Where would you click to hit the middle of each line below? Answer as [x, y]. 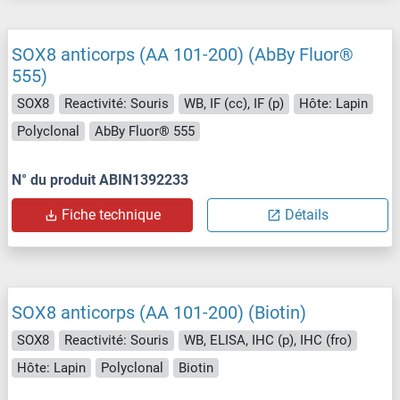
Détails [307, 215]
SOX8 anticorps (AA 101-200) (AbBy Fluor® [183, 55]
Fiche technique [111, 215]
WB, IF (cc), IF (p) [234, 104]
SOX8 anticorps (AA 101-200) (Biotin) [159, 313]
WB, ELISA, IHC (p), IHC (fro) [268, 341]
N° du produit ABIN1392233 [100, 180]
